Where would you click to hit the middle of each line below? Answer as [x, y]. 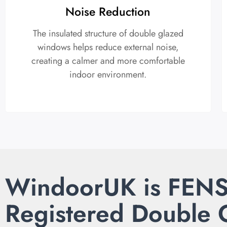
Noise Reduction [108, 11]
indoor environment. [108, 74]
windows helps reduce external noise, [108, 47]
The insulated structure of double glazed [108, 33]
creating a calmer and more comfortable [108, 61]
